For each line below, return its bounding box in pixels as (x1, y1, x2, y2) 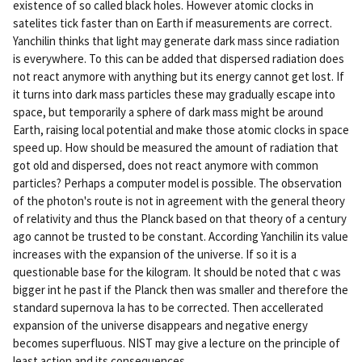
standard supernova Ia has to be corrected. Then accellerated (13, 299, 323, 315)
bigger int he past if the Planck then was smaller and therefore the (13, 281, 348, 297)
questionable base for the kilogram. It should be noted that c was (13, 263, 341, 280)
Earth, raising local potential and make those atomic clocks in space (13, 121, 349, 137)
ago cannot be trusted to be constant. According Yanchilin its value (13, 228, 348, 244)
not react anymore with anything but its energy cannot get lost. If (13, 68, 344, 84)
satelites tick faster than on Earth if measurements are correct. (13, 15, 332, 31)
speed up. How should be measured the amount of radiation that (13, 139, 339, 155)
